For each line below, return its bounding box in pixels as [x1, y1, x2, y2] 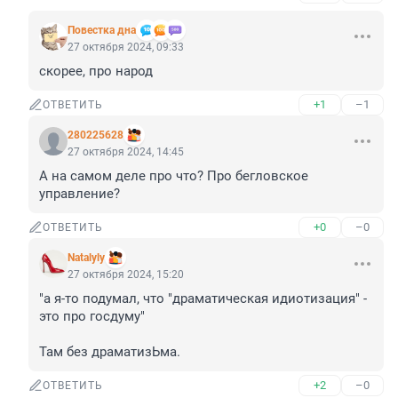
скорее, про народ [39, 63, 153, 80]
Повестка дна [68, 24, 136, 37]
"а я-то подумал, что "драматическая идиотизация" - [39, 291, 367, 307]
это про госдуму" [39, 308, 145, 325]
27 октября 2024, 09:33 [68, 41, 184, 54]
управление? [39, 186, 120, 203]
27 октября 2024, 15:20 [68, 268, 184, 282]
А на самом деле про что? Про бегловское [39, 168, 308, 185]
